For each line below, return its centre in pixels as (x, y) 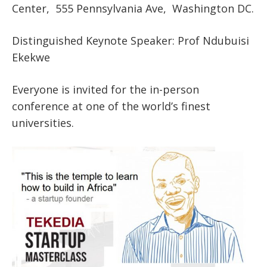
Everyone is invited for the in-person (105, 89)
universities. (43, 122)
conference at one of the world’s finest (111, 106)
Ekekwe (31, 57)
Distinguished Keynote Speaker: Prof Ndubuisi (131, 40)
